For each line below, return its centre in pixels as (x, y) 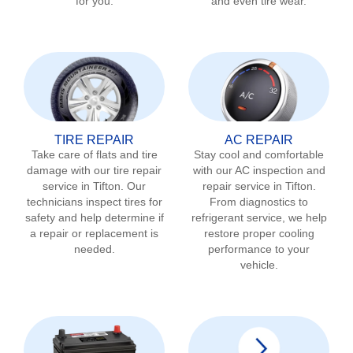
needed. (94, 249)
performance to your (259, 249)
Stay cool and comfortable (259, 154)
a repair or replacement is (94, 233)
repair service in (243, 186)
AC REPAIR (259, 139)
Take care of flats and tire (94, 154)
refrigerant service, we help (259, 217)
